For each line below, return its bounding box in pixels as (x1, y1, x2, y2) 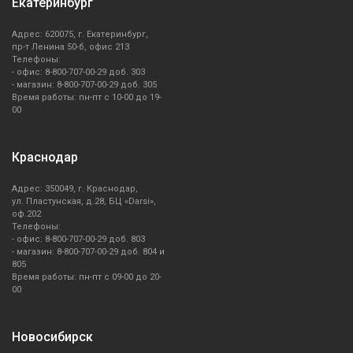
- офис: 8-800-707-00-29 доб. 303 (12, 67, 145, 78)
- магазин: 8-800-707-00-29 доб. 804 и (12, 247, 165, 258)
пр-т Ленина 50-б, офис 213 (12, 42, 129, 53)
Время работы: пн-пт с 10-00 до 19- (12, 92, 162, 103)
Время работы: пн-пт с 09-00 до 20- (12, 272, 162, 283)
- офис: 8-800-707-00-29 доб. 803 (12, 234, 145, 245)
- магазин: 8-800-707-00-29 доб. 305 (12, 80, 157, 91)
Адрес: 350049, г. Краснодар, (12, 184, 138, 195)
